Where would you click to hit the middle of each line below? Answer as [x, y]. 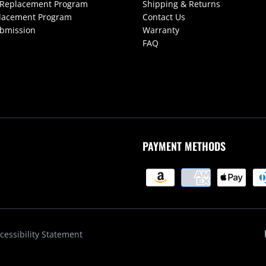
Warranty [161, 30]
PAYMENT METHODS [184, 146]
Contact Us [164, 17]
